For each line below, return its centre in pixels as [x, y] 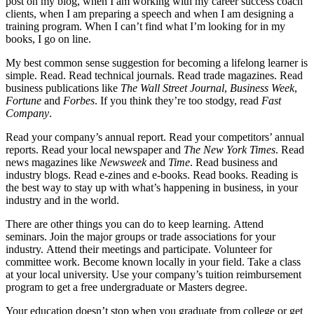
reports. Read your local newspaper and [95, 150]
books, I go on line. [48, 39]
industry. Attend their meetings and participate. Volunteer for [139, 250]
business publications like [63, 88]
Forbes [79, 101]
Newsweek [123, 163]
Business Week [262, 88]
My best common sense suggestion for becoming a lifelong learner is [157, 63]
